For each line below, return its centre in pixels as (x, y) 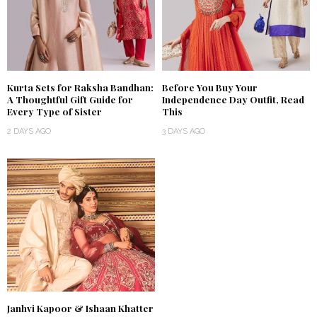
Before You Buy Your (210, 88)
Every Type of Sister (54, 112)
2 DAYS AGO (29, 132)
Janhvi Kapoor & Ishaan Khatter (80, 309)
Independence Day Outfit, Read (233, 100)
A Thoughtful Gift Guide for (70, 100)
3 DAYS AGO (184, 132)
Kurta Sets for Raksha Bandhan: (80, 88)
